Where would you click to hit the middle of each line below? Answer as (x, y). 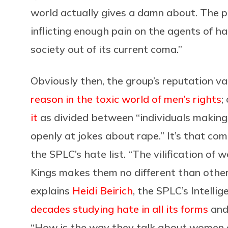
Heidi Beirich (103, 190)
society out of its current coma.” (106, 49)
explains (51, 190)
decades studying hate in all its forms (119, 209)
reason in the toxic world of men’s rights (126, 99)
